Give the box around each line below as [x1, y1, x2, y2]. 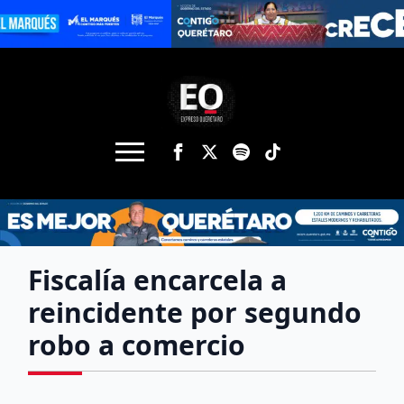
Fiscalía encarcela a [28, 262, 288, 298]
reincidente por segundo [28, 294, 363, 331]
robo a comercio [28, 326, 246, 363]
